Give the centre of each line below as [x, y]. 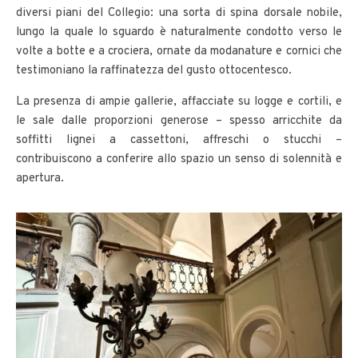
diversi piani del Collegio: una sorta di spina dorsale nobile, [179, 13]
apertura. [40, 178]
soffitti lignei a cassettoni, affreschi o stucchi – [179, 140]
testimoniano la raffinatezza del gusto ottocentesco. [154, 70]
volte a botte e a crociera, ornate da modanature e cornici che [179, 51]
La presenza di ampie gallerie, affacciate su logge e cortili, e [179, 101]
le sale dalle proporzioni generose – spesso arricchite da [179, 121]
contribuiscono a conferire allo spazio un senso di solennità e [179, 159]
